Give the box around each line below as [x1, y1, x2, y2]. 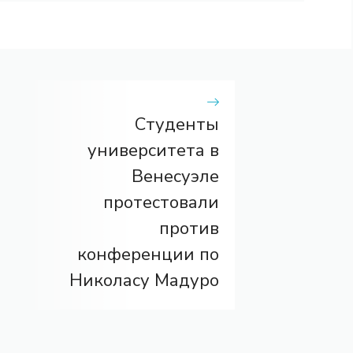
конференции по [77, 242, 219, 266]
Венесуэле [132, 164, 219, 188]
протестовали [103, 190, 219, 214]
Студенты [135, 112, 219, 136]
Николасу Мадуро [69, 268, 219, 292]
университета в [87, 138, 219, 162]
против [159, 216, 219, 240]
